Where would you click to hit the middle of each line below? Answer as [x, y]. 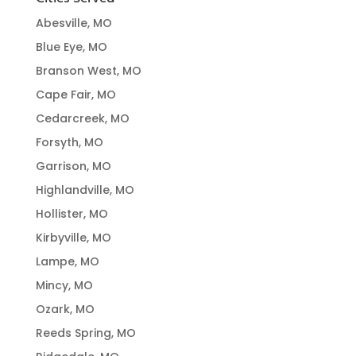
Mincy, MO [64, 285]
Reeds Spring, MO [85, 333]
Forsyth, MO [69, 142]
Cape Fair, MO [75, 95]
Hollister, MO [72, 214]
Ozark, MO [65, 309]
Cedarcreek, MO [82, 118]
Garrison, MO [73, 166]
